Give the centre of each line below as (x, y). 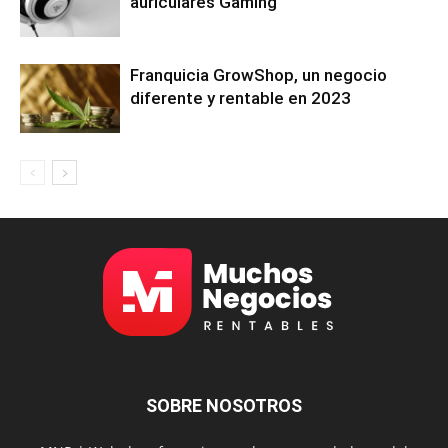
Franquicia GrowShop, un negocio (258, 74)
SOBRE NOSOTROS (224, 405)
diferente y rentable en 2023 (240, 97)
